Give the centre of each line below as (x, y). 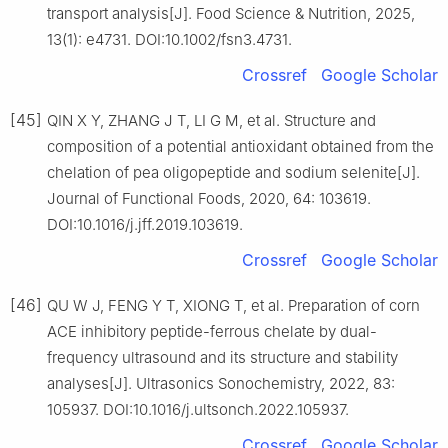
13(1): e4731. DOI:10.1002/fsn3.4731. (169, 39)
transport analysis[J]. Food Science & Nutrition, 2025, (231, 13)
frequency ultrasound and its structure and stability (222, 357)
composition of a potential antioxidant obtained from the (240, 146)
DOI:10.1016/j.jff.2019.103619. (145, 224)
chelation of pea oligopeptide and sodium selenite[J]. (233, 172)
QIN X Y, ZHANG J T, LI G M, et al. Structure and (211, 120)
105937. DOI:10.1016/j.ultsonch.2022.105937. (198, 409)
